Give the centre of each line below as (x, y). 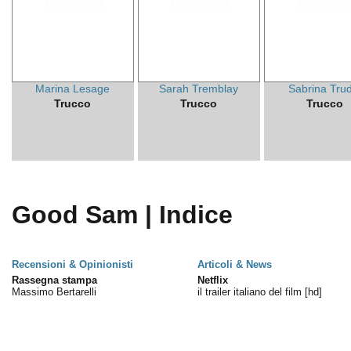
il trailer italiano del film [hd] (259, 292)
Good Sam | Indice (122, 215)
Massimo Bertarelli (54, 292)
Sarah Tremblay (199, 89)
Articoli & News (234, 264)
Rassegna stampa (54, 280)
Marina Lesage (73, 89)
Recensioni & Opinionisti (72, 264)
